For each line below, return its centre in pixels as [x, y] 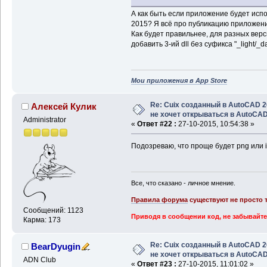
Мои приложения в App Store [179, 81]
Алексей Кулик [64, 107]
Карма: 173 [42, 220]
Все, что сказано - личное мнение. [183, 183]
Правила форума [159, 199]
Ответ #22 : [156, 124]
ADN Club [39, 260]
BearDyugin [56, 247]
